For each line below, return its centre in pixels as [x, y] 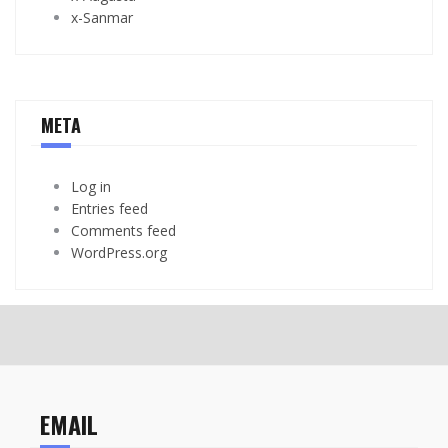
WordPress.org [119, 252]
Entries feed [109, 208]
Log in [91, 186]
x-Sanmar [102, 17]
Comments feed [123, 230]
